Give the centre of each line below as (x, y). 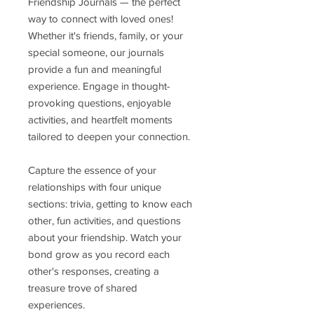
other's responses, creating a (94, 271)
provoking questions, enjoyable (100, 102)
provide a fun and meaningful (95, 69)
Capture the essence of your (92, 170)
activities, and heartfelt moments (100, 119)
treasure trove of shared (83, 287)
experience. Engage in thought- (99, 86)
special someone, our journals (96, 52)
